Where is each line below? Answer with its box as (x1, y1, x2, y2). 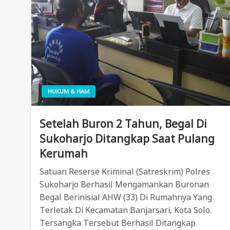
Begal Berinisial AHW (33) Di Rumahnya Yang (40, 191, 213, 203)
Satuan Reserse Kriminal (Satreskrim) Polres (40, 166, 210, 178)
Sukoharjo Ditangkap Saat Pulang (40, 131, 215, 146)
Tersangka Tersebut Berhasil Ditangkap (40, 217, 196, 229)
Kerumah (40, 146, 88, 161)
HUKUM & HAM (48, 87, 90, 95)
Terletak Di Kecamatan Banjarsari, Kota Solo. (40, 204, 212, 216)
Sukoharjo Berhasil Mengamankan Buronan (40, 179, 209, 190)
